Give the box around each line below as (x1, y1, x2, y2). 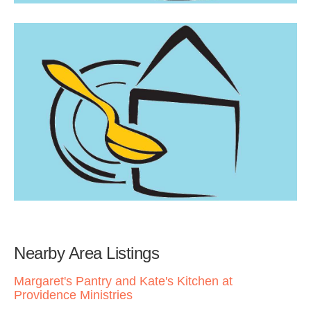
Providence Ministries (14, 287, 133, 302)
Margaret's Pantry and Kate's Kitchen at (14, 274, 233, 288)
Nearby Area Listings (14, 243, 159, 262)
